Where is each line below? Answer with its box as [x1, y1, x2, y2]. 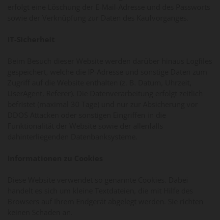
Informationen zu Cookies [7, 153, 103, 163]
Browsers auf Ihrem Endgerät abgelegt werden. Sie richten [7, 196, 203, 206]
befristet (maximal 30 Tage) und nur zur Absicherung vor [7, 99, 198, 109]
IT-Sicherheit [7, 34, 55, 44]
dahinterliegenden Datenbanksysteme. [7, 131, 137, 141]
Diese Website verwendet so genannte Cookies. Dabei [7, 174, 188, 185]
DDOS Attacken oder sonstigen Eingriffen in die [7, 110, 166, 120]
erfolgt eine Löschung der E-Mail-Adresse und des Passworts [7, 1, 210, 12]
